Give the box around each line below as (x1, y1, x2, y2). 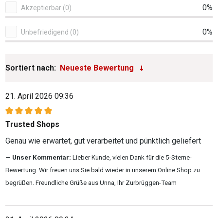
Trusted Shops (5, 119, 59, 129)
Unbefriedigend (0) (70, 28, 79, 36)
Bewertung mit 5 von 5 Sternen (5, 111, 109, 121)
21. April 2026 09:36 (5, 91, 73, 101)
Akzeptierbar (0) (63, 3, 72, 12)
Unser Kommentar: (12, 153, 73, 161)
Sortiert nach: (5, 63, 56, 73)
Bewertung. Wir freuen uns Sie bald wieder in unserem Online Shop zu (5, 166, 200, 174)
